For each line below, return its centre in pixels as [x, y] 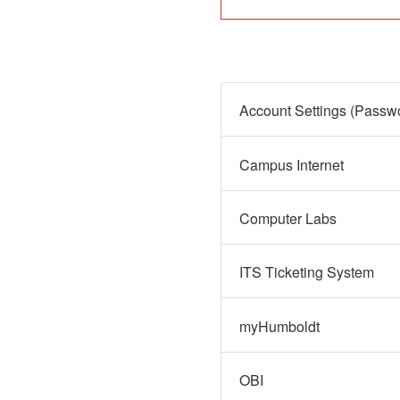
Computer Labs [288, 219]
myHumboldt [279, 326]
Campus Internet [292, 164]
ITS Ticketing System [307, 272]
